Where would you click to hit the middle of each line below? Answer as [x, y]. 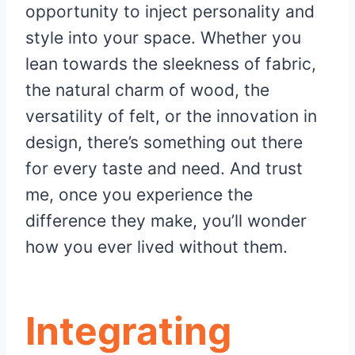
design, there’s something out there [164, 143]
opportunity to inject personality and [170, 12]
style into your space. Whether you [163, 38]
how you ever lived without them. [157, 247]
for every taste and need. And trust [164, 169]
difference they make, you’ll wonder [166, 221]
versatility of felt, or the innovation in [171, 116]
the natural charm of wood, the [147, 90]
